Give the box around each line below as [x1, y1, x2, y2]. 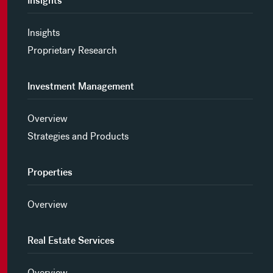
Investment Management [27, 80, 134, 93]
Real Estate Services [27, 235, 115, 247]
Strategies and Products [27, 130, 129, 143]
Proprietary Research [27, 44, 117, 57]
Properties [27, 166, 73, 179]
